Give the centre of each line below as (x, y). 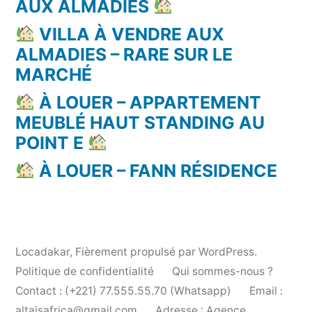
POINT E (52, 142)
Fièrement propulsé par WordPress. (166, 251)
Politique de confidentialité (85, 271)
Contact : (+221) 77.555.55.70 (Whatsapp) (123, 290)
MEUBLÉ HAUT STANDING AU (140, 122)
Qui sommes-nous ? (223, 271)
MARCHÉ (54, 74)
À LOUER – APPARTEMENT (148, 102)
